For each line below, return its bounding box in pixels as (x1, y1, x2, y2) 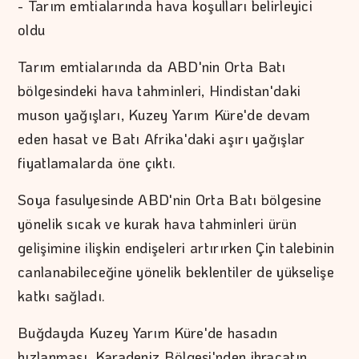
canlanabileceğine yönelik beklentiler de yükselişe (18, 262, 334, 282)
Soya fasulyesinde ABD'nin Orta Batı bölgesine (18, 190, 322, 210)
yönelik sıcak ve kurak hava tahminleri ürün (18, 214, 296, 234)
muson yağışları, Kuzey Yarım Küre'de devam (18, 105, 311, 125)
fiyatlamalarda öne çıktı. (18, 153, 176, 173)
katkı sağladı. (18, 286, 106, 306)
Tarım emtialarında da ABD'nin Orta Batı (18, 57, 286, 77)
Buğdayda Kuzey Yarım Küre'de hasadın (18, 323, 278, 343)
